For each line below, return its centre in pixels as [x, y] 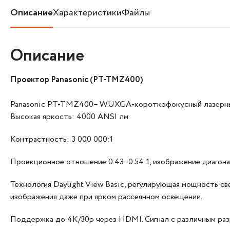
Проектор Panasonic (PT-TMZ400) [77, 80]
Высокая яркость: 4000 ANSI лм [69, 117]
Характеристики [87, 13]
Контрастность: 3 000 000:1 [62, 139]
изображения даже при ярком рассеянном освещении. [106, 197]
